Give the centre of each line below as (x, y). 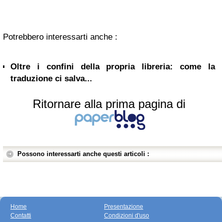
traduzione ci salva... (51, 79)
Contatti (21, 216)
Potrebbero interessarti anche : (60, 37)
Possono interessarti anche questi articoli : (83, 154)
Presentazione (124, 207)
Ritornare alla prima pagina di (109, 104)
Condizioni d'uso (127, 216)
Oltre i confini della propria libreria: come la (113, 67)
